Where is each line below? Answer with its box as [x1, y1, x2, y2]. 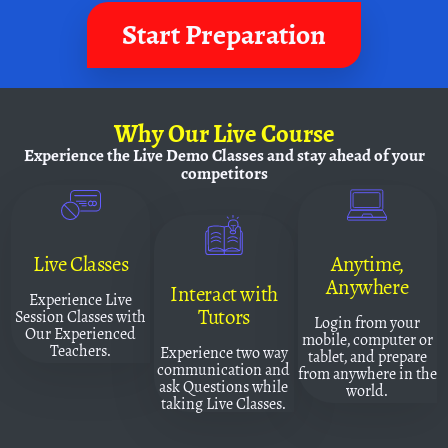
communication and [157, 356, 291, 382]
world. [346, 377, 389, 403]
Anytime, [330, 247, 404, 280]
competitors [180, 159, 268, 187]
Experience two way [159, 339, 288, 365]
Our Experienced [25, 320, 137, 346]
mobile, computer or [301, 326, 433, 352]
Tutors [198, 300, 250, 333]
